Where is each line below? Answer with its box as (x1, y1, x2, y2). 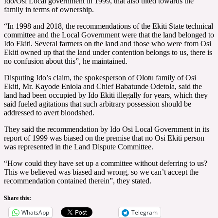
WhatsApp (21, 208, 49, 217)
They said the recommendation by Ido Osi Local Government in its (4, 125, 209, 133)
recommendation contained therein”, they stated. (4, 176, 151, 185)
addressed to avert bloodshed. (4, 108, 94, 117)
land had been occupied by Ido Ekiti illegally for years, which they (4, 91, 208, 99)
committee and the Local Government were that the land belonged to (4, 30, 214, 39)
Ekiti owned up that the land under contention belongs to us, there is (4, 48, 212, 56)
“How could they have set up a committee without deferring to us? (4, 159, 207, 167)
